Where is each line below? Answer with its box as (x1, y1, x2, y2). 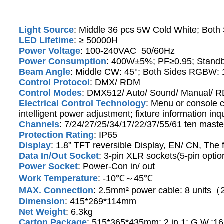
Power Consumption (19, 56, 106, 67)
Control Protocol (19, 77, 90, 88)
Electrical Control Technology (19, 98, 146, 109)
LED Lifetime (19, 35, 74, 46)
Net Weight (19, 207, 66, 217)
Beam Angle (19, 67, 70, 77)
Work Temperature (19, 173, 98, 184)
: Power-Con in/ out (78, 161, 155, 172)
